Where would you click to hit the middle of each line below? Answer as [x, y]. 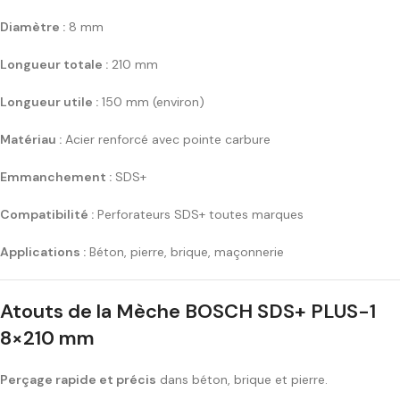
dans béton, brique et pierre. [242, 380]
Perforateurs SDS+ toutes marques [199, 215]
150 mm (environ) [151, 102]
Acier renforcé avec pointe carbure [166, 140]
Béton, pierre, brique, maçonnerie [185, 252]
